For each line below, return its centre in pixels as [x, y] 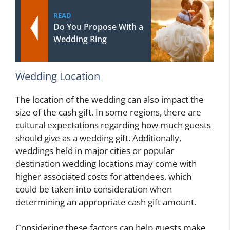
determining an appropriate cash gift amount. [106, 202]
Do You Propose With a [98, 26]
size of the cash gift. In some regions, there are [108, 112]
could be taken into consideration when [94, 189]
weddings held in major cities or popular [95, 150]
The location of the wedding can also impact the [110, 99]
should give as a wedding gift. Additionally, [98, 138]
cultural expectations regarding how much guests [113, 125]
